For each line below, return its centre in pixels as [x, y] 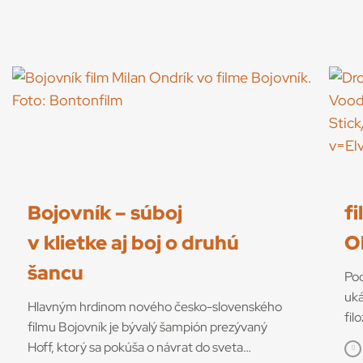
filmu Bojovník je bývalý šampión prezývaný [147, 327]
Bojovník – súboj [105, 212]
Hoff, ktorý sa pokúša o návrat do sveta [135, 347]
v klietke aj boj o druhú [133, 242]
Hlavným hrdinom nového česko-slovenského [155, 306]
